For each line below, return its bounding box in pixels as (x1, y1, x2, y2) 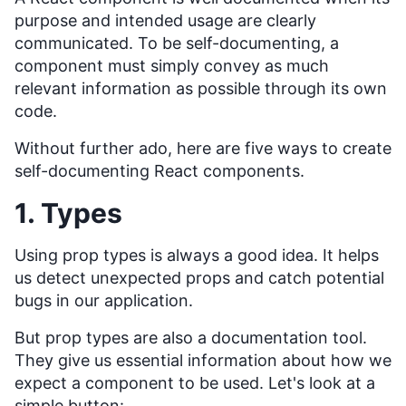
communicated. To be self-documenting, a (14, 34, 339, 53)
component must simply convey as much (14, 56, 329, 76)
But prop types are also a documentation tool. (14, 328, 367, 348)
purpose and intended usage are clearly (14, 11, 316, 31)
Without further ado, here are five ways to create (14, 139, 391, 159)
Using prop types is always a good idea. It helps (14, 246, 379, 266)
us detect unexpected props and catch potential (14, 268, 384, 288)
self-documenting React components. (14, 161, 304, 181)
